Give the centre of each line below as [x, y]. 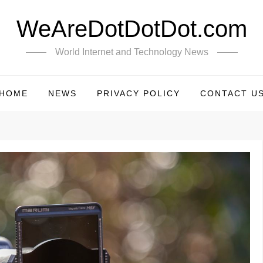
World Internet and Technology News [131, 52]
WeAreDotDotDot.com [131, 29]
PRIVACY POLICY [138, 93]
